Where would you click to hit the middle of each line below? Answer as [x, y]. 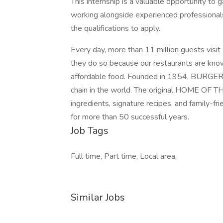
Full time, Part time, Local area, [124, 156]
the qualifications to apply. [115, 28]
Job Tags [90, 131]
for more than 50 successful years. [130, 117]
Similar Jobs [98, 197]
